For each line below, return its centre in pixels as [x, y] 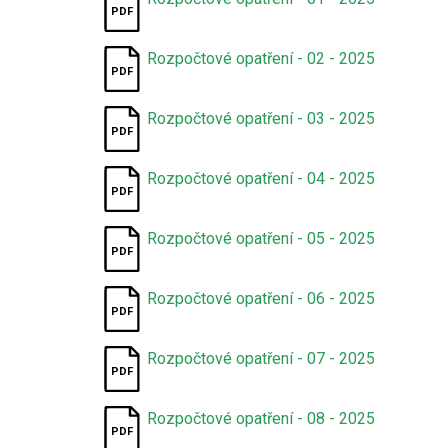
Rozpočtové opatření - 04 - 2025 [261, 178]
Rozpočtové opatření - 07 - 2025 [261, 358]
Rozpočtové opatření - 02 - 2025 [261, 58]
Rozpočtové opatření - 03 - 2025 [261, 118]
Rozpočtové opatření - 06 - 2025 [261, 298]
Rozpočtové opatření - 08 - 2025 [261, 418]
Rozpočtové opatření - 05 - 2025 [261, 238]
